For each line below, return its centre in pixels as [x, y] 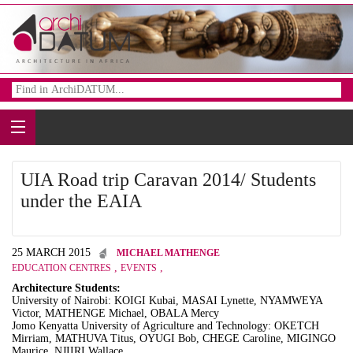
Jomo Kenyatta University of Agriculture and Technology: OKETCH [165, 326]
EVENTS [139, 268]
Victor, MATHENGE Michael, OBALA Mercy [115, 313]
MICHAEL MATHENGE [168, 253]
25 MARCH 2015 [51, 253]
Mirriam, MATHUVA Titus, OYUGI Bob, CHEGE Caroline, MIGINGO [174, 338]
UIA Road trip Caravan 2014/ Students [168, 180]
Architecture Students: [66, 288]
